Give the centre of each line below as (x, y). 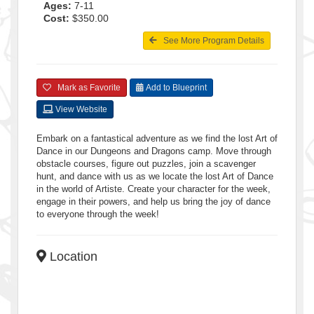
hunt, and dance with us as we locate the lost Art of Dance (155, 176)
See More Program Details (211, 40)
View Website (80, 109)
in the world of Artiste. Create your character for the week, (153, 189)
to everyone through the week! (98, 214)
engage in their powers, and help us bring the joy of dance (153, 201)
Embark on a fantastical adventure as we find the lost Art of (157, 138)
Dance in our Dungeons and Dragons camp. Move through (154, 151)
